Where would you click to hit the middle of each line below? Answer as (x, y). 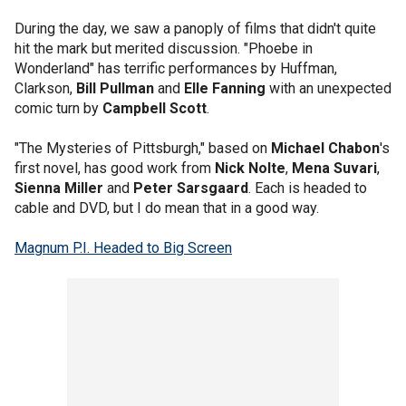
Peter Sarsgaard (191, 188)
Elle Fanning (225, 88)
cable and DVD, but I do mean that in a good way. (167, 208)
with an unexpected (329, 88)
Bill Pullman (115, 88)
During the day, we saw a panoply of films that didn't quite (195, 29)
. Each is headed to (308, 188)
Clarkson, (45, 88)
